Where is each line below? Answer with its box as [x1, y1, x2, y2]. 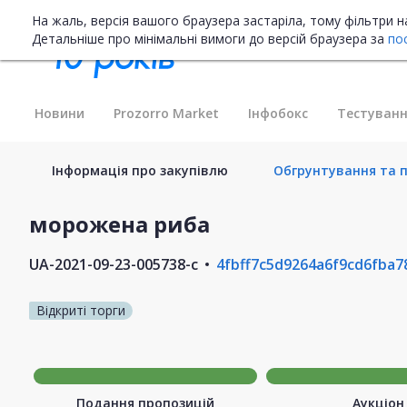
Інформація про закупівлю [52, 161, 228, 179]
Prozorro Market [114, 104, 219, 122]
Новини [35, 104, 84, 122]
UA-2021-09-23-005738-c [29, 253, 198, 274]
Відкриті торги [36, 301, 125, 319]
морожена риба [29, 208, 210, 239]
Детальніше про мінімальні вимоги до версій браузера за [32, 30, 388, 47]
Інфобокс [248, 104, 308, 122]
